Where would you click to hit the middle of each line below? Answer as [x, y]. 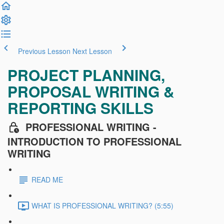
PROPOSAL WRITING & [91, 91]
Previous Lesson [44, 51]
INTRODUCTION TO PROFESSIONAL [94, 141]
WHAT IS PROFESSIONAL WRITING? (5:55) [102, 206]
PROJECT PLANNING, [86, 75]
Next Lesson [92, 51]
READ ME [47, 180]
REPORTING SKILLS [80, 108]
